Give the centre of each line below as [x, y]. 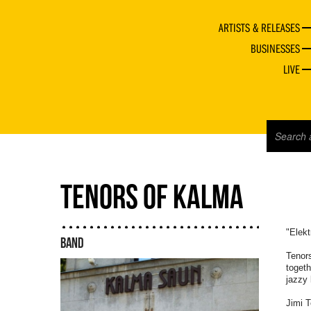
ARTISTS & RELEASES [260, 28]
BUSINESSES [276, 49]
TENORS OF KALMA [152, 197]
